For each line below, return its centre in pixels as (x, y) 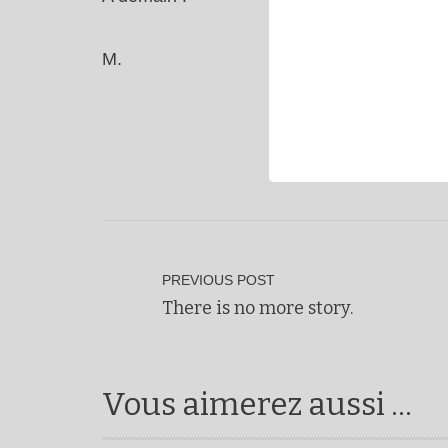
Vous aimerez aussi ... (257, 404)
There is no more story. (257, 308)
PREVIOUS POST (218, 280)
